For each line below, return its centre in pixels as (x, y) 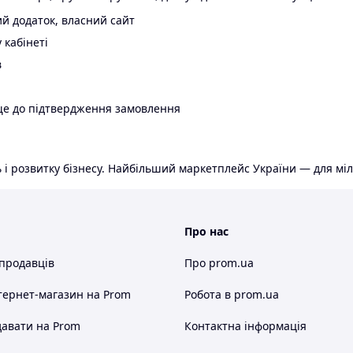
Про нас (206, 232)
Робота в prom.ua (232, 295)
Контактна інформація (245, 326)
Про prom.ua (219, 263)
